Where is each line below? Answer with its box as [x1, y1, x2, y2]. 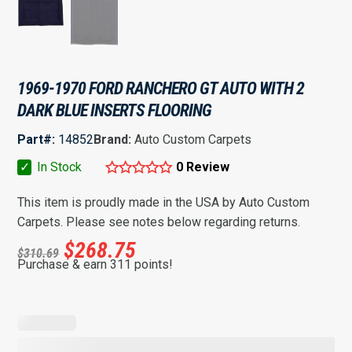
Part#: [17, 132, 56, 148]
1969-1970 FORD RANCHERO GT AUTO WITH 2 [17, 79, 305, 99]
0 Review [176, 159, 230, 175]
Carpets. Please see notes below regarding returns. [17, 214, 301, 230]
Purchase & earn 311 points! [17, 257, 174, 273]
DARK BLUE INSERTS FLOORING [17, 101, 212, 121]
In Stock [34, 159, 82, 175]
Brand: [93, 132, 135, 148]
